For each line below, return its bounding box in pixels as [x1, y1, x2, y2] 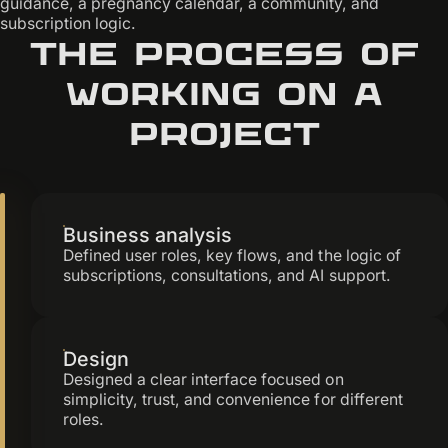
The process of [29, 35, 419, 71]
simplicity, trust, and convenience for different [62, 389, 403, 409]
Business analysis [62, 222, 232, 247]
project [128, 115, 320, 151]
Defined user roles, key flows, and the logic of [62, 245, 401, 265]
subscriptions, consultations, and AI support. [62, 265, 391, 285]
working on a [66, 75, 382, 111]
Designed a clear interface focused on [62, 369, 344, 389]
